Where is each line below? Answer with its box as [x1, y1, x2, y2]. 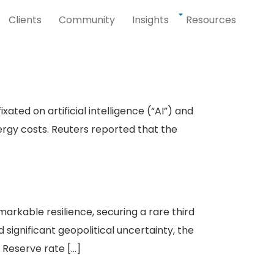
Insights [132, 13, 169, 27]
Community [59, 13, 116, 27]
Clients [9, 13, 42, 27]
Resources [186, 13, 237, 27]
